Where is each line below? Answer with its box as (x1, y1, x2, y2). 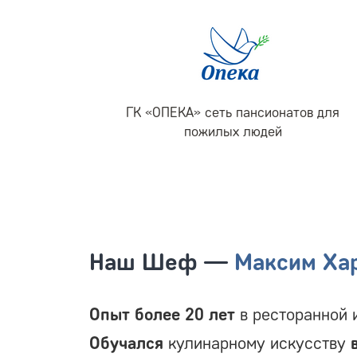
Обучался (89, 331, 163, 354)
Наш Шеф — (89, 246, 234, 277)
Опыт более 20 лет (89, 303, 235, 325)
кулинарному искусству (163, 331, 351, 354)
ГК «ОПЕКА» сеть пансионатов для (126, 103, 339, 121)
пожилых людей (183, 122, 282, 140)
